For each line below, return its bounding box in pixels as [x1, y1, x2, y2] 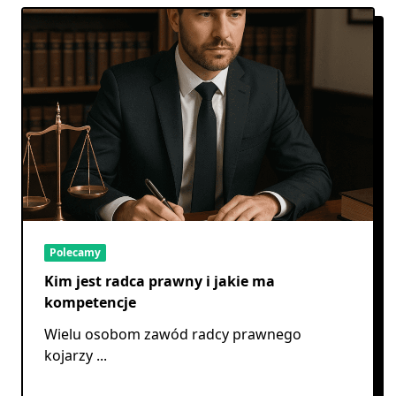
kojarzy [44, 345, 93, 365]
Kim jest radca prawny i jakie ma [44, 270, 275, 291]
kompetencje [44, 292, 136, 312]
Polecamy [49, 244, 101, 260]
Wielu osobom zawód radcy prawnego [44, 324, 301, 344]
